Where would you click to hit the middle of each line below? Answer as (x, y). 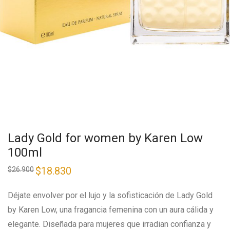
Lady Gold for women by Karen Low (105, 138)
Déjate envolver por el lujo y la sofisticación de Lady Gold (110, 196)
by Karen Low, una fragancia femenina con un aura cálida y (111, 210)
